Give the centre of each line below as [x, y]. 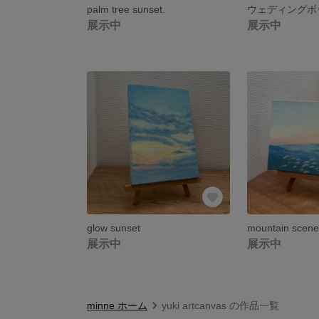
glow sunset [114, 228]
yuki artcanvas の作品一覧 [220, 305]
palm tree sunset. [126, 9]
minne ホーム [117, 305]
